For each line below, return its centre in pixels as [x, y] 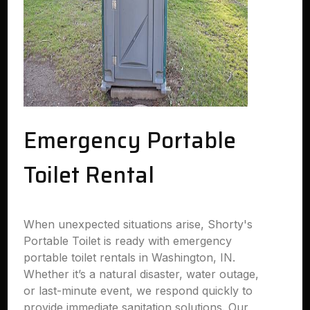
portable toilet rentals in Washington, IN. [130, 257]
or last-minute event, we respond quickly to [138, 291]
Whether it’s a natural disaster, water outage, [142, 274]
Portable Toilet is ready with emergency [128, 241]
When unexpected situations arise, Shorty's [138, 224]
